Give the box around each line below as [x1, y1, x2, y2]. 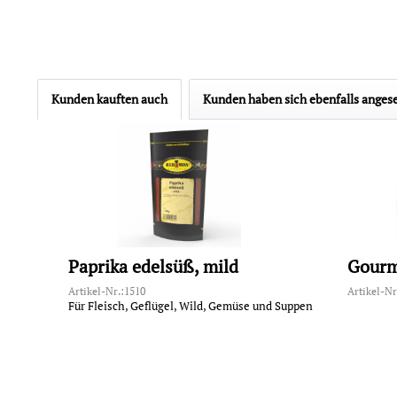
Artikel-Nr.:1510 [68, 284, 146, 299]
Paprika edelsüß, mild [68, 254, 239, 279]
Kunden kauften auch [51, 90, 167, 107]
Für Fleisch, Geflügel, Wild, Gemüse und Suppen [68, 298, 314, 315]
